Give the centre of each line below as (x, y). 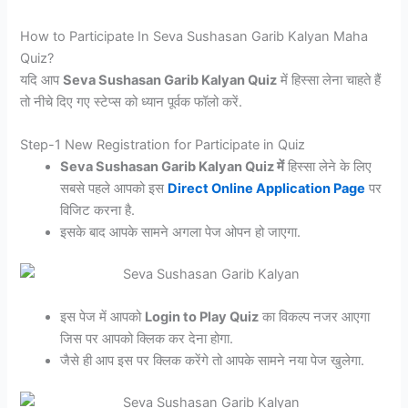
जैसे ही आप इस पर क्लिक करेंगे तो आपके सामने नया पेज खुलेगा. (213, 361)
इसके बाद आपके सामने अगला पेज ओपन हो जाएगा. (181, 232)
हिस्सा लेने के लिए (328, 166)
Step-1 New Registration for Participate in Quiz (163, 144)
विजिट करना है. (98, 210)
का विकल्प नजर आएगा (315, 317)
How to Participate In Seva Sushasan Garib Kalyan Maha (194, 36)
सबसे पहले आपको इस (114, 188)
